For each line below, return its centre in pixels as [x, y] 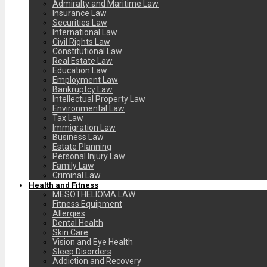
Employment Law [85, 80]
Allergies [69, 213]
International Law [85, 32]
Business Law [78, 137]
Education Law [80, 70]
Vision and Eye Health [93, 242]
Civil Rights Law [81, 41]
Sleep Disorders [82, 251]
